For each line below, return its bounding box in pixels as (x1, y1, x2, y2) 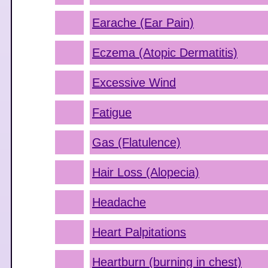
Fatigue (92, 106, 132, 119)
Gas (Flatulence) (92, 136, 181, 149)
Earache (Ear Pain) (92, 16, 194, 29)
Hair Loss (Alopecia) (92, 166, 199, 179)
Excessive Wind (92, 76, 176, 89)
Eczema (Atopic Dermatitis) (92, 46, 237, 59)
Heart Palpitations (92, 226, 186, 239)
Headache (92, 196, 146, 209)
